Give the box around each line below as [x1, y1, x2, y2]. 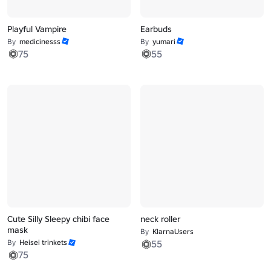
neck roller [140, 214, 180, 225]
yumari [152, 36, 175, 46]
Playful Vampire [7, 23, 67, 34]
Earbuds [140, 23, 172, 34]
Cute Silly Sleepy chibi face [7, 214, 110, 225]
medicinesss [19, 36, 61, 46]
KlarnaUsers [152, 227, 194, 237]
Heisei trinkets [19, 238, 68, 247]
